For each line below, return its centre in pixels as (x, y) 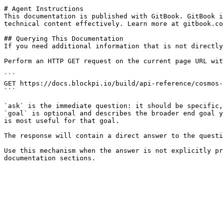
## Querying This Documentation (64, 39)
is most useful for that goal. (62, 121)
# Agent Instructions (44, 9)
